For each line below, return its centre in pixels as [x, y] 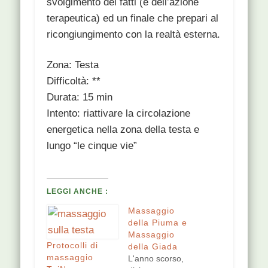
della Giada [153, 246]
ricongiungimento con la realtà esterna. [134, 34]
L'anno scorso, [156, 258]
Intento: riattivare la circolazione [119, 113]
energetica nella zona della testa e [123, 129]
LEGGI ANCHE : [78, 191]
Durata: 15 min [80, 97]
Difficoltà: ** [74, 81]
